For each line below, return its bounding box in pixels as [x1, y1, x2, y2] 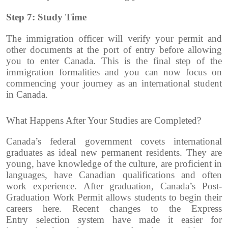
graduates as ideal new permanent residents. [6, 147, 186, 158]
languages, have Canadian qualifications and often [6, 169, 222, 181]
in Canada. [6, 89, 48, 100]
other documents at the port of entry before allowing [6, 44, 222, 55]
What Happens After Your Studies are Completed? [6, 115, 201, 126]
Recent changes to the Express [72, 203, 222, 214]
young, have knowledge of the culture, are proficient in [6, 158, 222, 169]
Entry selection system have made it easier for [6, 214, 222, 225]
